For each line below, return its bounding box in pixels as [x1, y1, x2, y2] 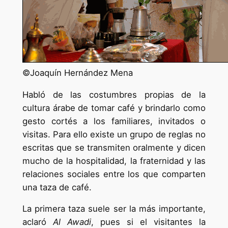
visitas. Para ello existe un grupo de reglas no [22, 129, 206, 139]
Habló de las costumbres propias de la [22, 89, 206, 100]
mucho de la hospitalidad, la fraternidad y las [22, 155, 206, 166]
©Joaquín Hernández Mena [22, 67, 133, 78]
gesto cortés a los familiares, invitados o [22, 116, 206, 126]
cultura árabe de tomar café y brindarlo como [22, 102, 206, 113]
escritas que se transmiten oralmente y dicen [22, 142, 206, 153]
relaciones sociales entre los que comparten [22, 168, 206, 179]
